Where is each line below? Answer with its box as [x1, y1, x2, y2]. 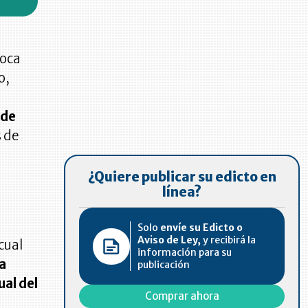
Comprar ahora [144, 289, 219, 303]
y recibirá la [201, 234, 256, 247]
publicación [137, 258, 190, 272]
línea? [162, 184, 201, 201]
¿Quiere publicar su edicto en [87, 169, 276, 186]
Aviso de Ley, [137, 234, 201, 247]
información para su [137, 246, 232, 259]
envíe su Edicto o [160, 221, 243, 234]
